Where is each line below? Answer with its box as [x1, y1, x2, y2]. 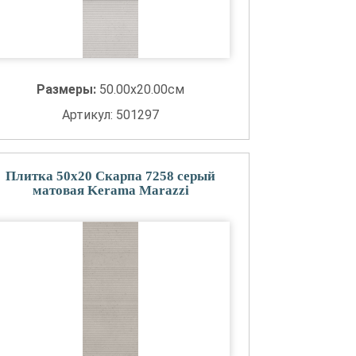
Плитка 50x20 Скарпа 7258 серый [6, 168, 216, 184]
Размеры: [37, 82, 100, 97]
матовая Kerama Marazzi [32, 183, 189, 198]
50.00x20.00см [99, 82, 185, 97]
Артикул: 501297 [62, 107, 160, 122]
